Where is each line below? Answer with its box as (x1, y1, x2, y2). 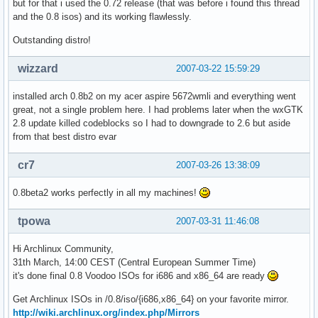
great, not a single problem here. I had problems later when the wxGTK (13, 104, 303, 116)
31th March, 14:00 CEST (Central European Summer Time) (13, 257, 256, 268)
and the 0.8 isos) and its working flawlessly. (13, 11, 192, 23)
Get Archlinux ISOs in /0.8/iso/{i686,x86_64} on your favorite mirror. (13, 294, 289, 305)
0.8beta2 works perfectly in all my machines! (13, 187, 199, 199)
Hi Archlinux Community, (13, 243, 114, 255)
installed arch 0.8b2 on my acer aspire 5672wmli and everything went (13, 91, 296, 102)
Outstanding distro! (13, 35, 91, 46)
